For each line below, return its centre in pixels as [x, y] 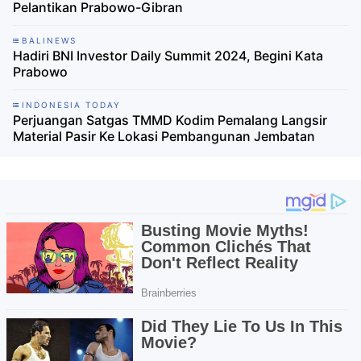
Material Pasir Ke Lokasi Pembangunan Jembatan [164, 136]
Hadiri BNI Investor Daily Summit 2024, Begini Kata [168, 55]
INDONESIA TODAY [71, 104]
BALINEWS [49, 40]
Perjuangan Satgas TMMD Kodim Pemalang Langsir [170, 120]
